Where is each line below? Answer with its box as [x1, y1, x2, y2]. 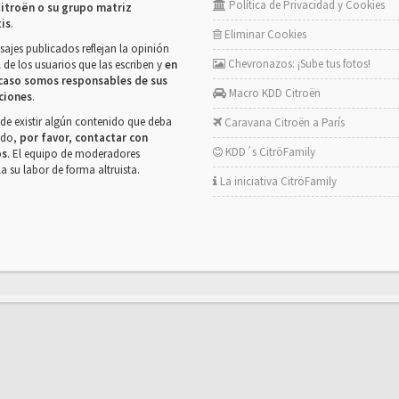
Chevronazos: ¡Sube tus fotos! [225, 56, 370, 71]
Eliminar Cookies [222, 27, 306, 42]
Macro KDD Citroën [226, 85, 321, 101]
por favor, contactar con [20, 130, 148, 145]
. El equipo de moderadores [7, 146, 140, 161]
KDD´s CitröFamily [223, 144, 315, 159]
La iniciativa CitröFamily [217, 174, 337, 189]
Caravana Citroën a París [222, 115, 345, 130]
